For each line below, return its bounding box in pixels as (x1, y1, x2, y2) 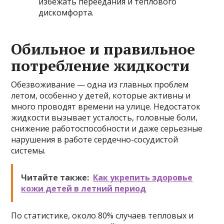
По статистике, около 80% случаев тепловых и (11, 210, 194, 221)
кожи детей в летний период (21, 183, 146, 194)
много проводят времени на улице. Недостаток (11, 101, 201, 112)
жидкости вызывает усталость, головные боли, (11, 112, 198, 123)
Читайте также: (21, 172, 89, 183)
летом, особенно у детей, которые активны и (11, 90, 191, 101)
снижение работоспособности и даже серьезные (11, 123, 203, 134)
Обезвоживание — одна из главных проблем (11, 79, 189, 90)
